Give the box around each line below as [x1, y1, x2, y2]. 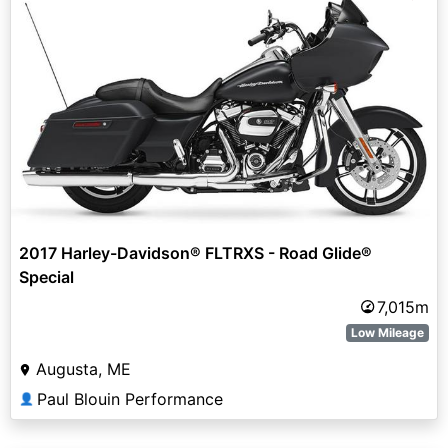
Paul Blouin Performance [37, 388, 223, 409]
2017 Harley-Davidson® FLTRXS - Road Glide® [19, 242, 372, 263]
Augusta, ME [36, 358, 131, 379]
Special [19, 266, 74, 287]
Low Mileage [351, 324, 425, 340]
